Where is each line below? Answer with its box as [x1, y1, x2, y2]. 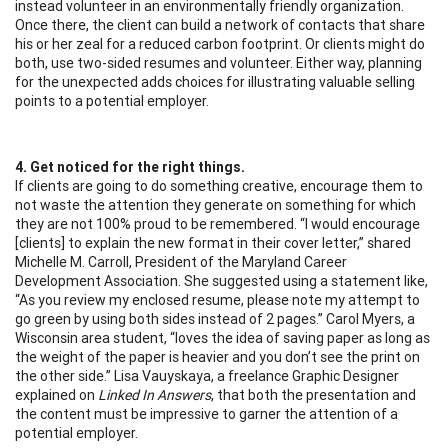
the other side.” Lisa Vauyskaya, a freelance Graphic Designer [15, 366, 399, 385]
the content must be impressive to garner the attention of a [15, 404, 398, 423]
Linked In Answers [98, 385, 211, 404]
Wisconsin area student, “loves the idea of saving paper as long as [15, 328, 430, 347]
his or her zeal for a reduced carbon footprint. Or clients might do [15, 34, 425, 53]
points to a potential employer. [15, 91, 209, 110]
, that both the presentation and [211, 385, 416, 404]
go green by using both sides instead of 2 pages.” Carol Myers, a [15, 309, 415, 328]
